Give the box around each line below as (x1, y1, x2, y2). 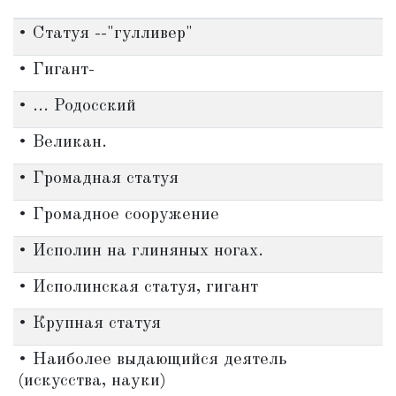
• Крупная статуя (17, 315, 161, 332)
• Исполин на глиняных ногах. (17, 242, 263, 260)
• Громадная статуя (17, 170, 179, 187)
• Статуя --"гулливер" (17, 25, 193, 42)
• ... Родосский (17, 97, 136, 115)
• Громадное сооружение (17, 206, 219, 224)
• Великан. (17, 133, 107, 151)
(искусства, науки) (17, 372, 166, 390)
